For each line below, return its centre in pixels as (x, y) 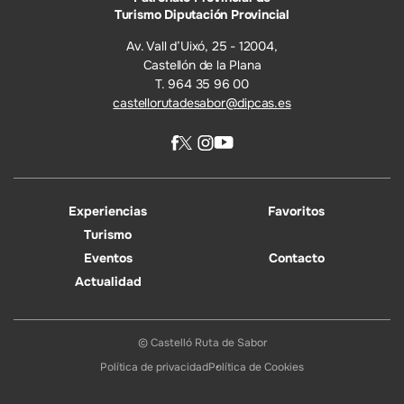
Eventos (108, 257)
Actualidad (108, 281)
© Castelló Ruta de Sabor (202, 342)
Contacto (296, 257)
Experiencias (108, 211)
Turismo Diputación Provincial (202, 14)
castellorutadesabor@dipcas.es (202, 102)
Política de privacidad (154, 367)
